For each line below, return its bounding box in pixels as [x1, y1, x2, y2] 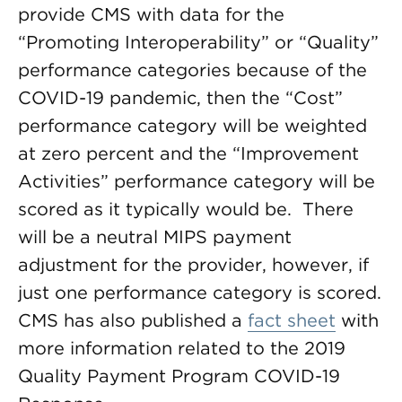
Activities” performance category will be [18, 170, 375, 192]
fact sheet [248, 310, 336, 331]
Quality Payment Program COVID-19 [18, 365, 340, 387]
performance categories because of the [18, 59, 367, 81]
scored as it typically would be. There [18, 198, 354, 220]
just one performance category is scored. [18, 282, 381, 303]
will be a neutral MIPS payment [18, 226, 292, 248]
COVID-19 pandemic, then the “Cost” [18, 87, 343, 109]
